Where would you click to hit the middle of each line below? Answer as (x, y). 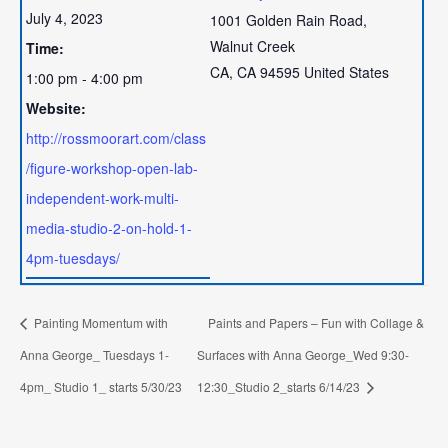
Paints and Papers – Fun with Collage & (315, 323)
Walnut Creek (252, 46)
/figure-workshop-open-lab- (112, 168)
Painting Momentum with (99, 323)
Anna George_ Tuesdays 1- (94, 354)
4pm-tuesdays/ (73, 258)
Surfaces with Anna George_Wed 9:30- (302, 354)
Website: (56, 108)
